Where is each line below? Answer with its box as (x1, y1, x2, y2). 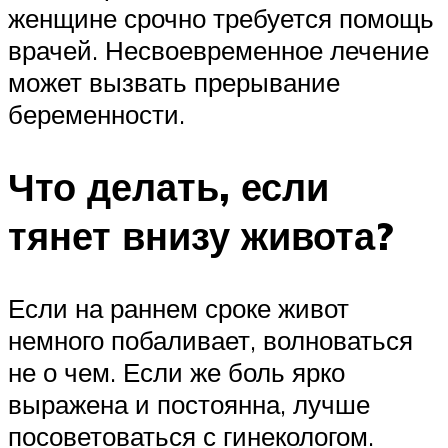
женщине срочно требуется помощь (8, 2, 434, 35)
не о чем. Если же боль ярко (8, 355, 345, 388)
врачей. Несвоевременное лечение (8, 34, 429, 67)
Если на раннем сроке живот (8, 291, 349, 324)
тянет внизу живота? (8, 211, 393, 261)
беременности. (8, 98, 185, 131)
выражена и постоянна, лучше (8, 387, 370, 420)
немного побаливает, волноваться (8, 323, 413, 356)
